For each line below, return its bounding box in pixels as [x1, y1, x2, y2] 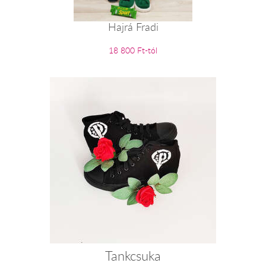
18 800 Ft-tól [109, 44, 157, 56]
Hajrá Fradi [107, 20, 159, 34]
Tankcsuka [105, 247, 161, 265]
